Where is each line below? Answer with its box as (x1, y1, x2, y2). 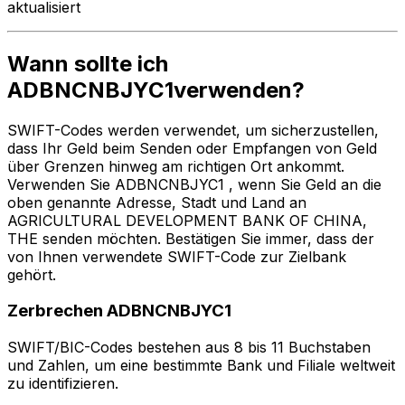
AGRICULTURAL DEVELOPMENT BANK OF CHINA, (7, 211, 367, 230)
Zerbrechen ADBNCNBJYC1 (7, 300, 231, 322)
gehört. (7, 265, 56, 284)
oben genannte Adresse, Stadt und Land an (7, 193, 306, 212)
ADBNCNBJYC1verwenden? (7, 76, 305, 103)
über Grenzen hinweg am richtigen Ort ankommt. (7, 156, 344, 175)
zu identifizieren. (7, 374, 118, 393)
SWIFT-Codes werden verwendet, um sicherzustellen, (7, 120, 379, 139)
